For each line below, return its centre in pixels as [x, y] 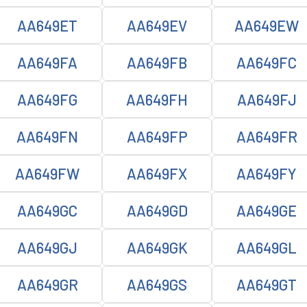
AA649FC [267, 62]
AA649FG [47, 99]
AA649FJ [267, 99]
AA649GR [47, 284]
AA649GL [267, 247]
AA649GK [157, 247]
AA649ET [47, 25]
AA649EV [157, 25]
